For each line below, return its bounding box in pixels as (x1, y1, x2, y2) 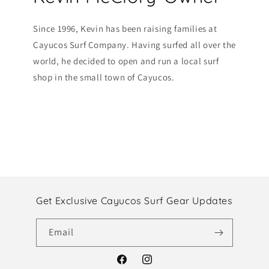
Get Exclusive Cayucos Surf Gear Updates (36, 194, 233, 207)
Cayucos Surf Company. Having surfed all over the (33, 38, 236, 50)
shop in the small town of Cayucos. (33, 71, 175, 83)
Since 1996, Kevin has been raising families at (33, 22, 217, 34)
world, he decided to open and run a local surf (33, 55, 219, 67)
